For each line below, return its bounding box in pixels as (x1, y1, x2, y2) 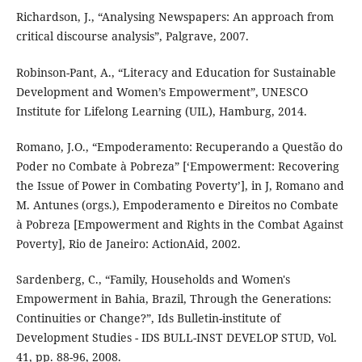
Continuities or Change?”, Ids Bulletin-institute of (15, 309, 280, 326)
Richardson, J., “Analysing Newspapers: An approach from (15, 9, 334, 25)
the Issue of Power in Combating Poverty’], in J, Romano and (15, 177, 344, 193)
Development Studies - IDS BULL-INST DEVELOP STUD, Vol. (15, 329, 337, 345)
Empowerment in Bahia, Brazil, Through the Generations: (15, 290, 331, 306)
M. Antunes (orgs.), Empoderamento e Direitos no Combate (15, 196, 339, 213)
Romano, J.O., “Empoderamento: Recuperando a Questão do (15, 138, 343, 154)
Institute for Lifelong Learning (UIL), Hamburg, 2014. (15, 103, 307, 119)
